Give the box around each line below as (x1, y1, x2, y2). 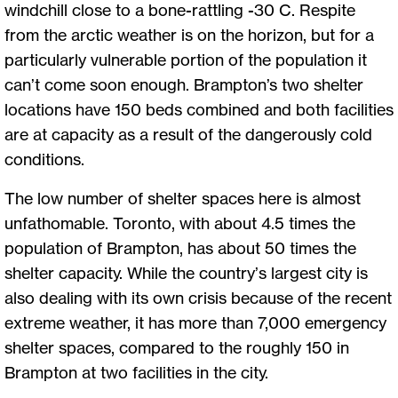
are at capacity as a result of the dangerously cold (4, 124, 372, 145)
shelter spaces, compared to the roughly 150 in (4, 338, 349, 358)
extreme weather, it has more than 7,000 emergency (4, 313, 386, 333)
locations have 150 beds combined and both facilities (4, 99, 394, 120)
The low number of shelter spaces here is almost (4, 188, 361, 209)
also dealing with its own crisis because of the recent (4, 288, 392, 308)
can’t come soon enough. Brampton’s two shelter (4, 75, 363, 95)
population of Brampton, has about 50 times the (4, 238, 356, 259)
